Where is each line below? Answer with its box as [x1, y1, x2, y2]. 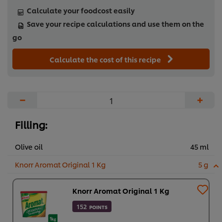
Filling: [15, 117, 47, 132]
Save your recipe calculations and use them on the [27, 19, 204, 29]
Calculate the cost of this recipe [50, 55, 163, 64]
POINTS [89, 203, 108, 211]
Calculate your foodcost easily [27, 5, 135, 15]
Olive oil [15, 142, 43, 152]
